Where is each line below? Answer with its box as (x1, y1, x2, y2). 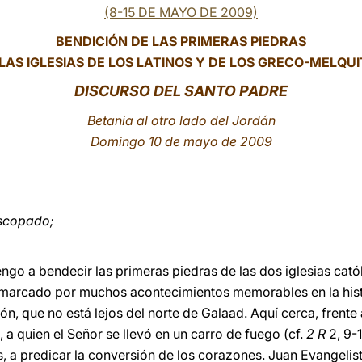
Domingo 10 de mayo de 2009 (90, 133, 272, 149)
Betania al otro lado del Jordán (86, 112, 276, 128)
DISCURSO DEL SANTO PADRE (74, 82, 288, 99)
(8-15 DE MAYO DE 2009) (104, 4, 258, 20)
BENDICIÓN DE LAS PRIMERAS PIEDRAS (56, 33, 306, 49)
